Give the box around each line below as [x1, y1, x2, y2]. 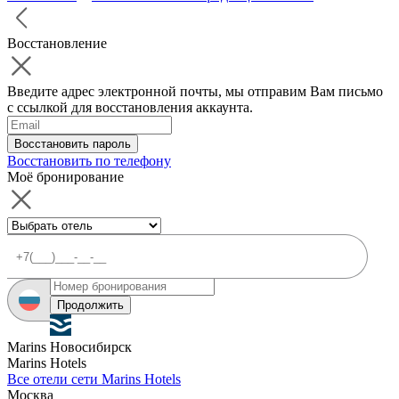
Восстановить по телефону [7, 153, 171, 168]
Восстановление [7, 36, 107, 51]
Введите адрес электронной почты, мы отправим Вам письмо [7, 84, 383, 99]
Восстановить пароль [14, 137, 131, 151]
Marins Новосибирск [7, 339, 132, 354]
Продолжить [57, 298, 124, 312]
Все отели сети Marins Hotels [7, 371, 181, 387]
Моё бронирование [7, 169, 124, 184]
